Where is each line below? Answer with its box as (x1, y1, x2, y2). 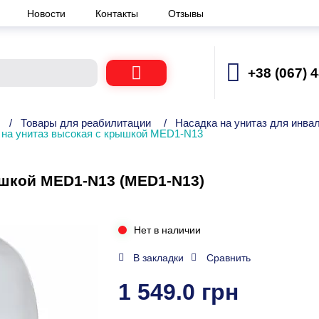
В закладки (133, 252, 184, 263)
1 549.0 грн (117, 279, 239, 305)
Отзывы (168, 7, 204, 19)
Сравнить (206, 252, 251, 263)
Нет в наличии (133, 224, 201, 236)
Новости (27, 7, 68, 19)
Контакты (95, 7, 141, 19)
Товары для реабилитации (21, 117, 151, 129)
